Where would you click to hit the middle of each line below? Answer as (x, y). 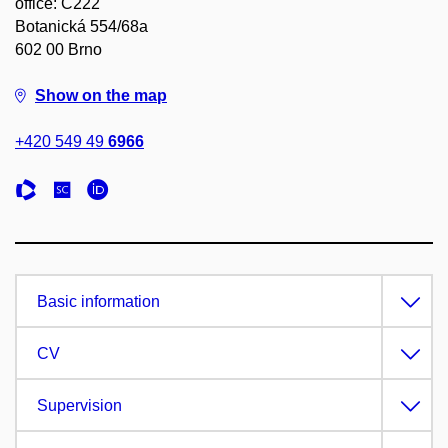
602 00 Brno (58, 49)
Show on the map (101, 95)
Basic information (98, 301)
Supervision (79, 405)
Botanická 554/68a (81, 26)
